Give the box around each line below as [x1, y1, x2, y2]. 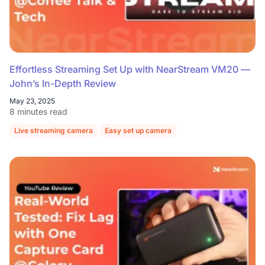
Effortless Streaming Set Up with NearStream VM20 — [9, 63, 250, 76]
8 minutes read [9, 106, 67, 117]
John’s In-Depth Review [9, 77, 116, 90]
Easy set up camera [105, 126, 172, 135]
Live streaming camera [14, 126, 93, 135]
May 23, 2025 [9, 96, 55, 106]
